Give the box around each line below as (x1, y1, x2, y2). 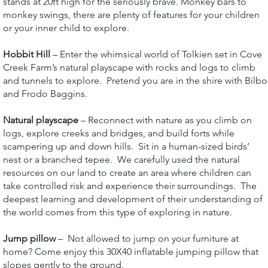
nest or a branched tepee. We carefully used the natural (2, 153, 240, 165)
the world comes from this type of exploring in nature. (2, 206, 232, 218)
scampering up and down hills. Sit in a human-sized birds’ (2, 140, 249, 152)
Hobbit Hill (2, 48, 53, 60)
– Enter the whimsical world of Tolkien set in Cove (52, 48, 262, 60)
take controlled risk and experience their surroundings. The (2, 179, 257, 191)
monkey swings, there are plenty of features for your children (2, 8, 260, 20)
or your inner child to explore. (2, 22, 129, 33)
